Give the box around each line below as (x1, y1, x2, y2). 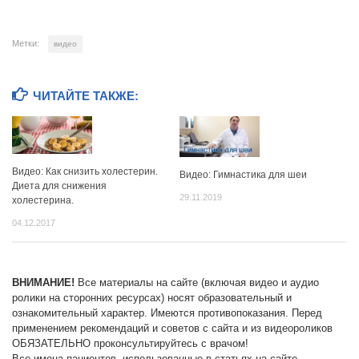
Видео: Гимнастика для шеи (179, 168, 307, 180)
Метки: (12, 38, 39, 49)
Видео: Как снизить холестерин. (12, 165, 158, 177)
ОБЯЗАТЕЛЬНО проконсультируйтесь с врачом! (12, 337, 248, 350)
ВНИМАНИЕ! (12, 276, 75, 289)
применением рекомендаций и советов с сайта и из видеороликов (12, 322, 333, 335)
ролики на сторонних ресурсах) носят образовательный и (12, 292, 292, 305)
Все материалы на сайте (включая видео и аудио (75, 276, 319, 289)
